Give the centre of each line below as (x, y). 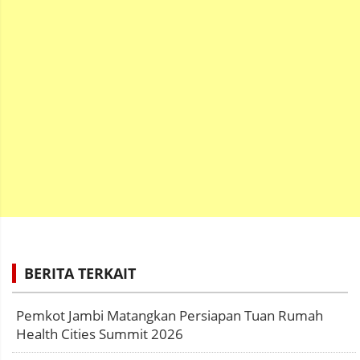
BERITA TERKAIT (80, 274)
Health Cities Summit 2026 (100, 334)
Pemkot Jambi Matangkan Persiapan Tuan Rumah (170, 316)
